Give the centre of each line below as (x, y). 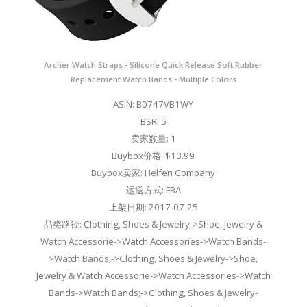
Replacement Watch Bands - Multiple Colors (153, 79)
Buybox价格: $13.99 (153, 155)
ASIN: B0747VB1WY (153, 104)
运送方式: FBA (153, 189)
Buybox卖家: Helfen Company (153, 172)
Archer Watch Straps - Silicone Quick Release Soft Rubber (153, 64)
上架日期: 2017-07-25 (153, 207)
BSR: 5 (153, 121)
